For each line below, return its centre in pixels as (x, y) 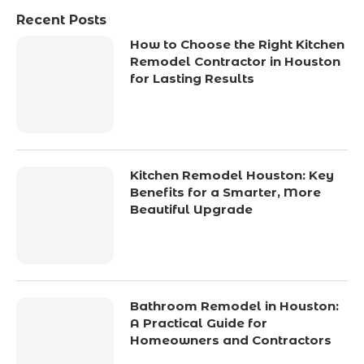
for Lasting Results (192, 79)
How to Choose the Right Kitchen (237, 45)
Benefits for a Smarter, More (225, 193)
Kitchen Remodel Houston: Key (232, 175)
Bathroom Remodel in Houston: (234, 306)
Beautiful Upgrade (191, 210)
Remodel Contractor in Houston (235, 62)
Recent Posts (61, 20)
